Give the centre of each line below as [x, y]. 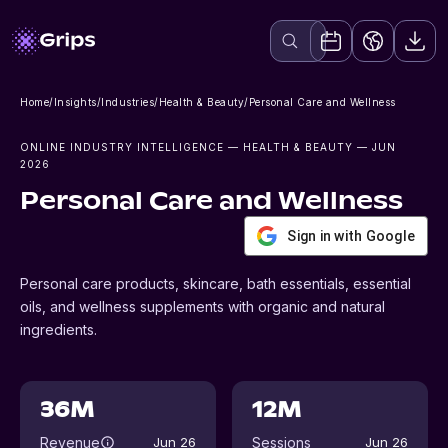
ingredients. [58, 329]
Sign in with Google [351, 236]
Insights [75, 102]
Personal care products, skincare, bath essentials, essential [215, 283]
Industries [127, 102]
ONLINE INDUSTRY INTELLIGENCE [122, 147]
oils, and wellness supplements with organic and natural [202, 306]
